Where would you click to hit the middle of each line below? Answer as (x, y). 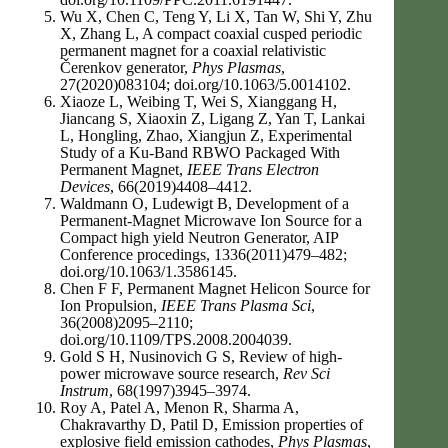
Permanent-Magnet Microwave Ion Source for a (211, 220)
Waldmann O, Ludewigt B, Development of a (204, 203)
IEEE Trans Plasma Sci (236, 305)
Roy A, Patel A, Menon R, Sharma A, (179, 407)
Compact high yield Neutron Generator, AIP (199, 237)
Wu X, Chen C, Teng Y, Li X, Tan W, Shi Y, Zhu (216, 16)
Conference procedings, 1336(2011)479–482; (203, 254)
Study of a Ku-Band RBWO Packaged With (200, 152)
